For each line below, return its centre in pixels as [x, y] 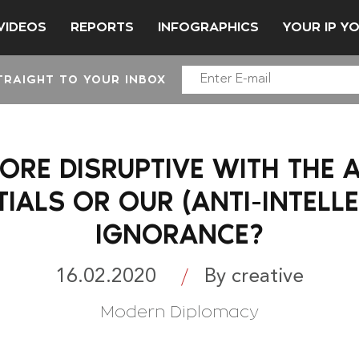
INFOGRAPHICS [208, 27]
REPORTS [102, 27]
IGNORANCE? [179, 234]
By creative [254, 276]
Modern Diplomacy [179, 312]
